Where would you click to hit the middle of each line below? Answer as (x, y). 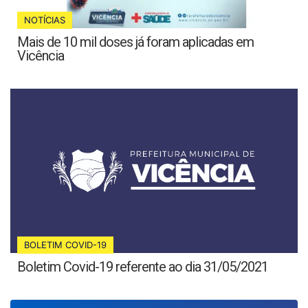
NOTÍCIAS (45, 20)
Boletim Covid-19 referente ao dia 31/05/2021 (143, 267)
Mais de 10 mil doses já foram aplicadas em (135, 42)
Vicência (41, 56)
